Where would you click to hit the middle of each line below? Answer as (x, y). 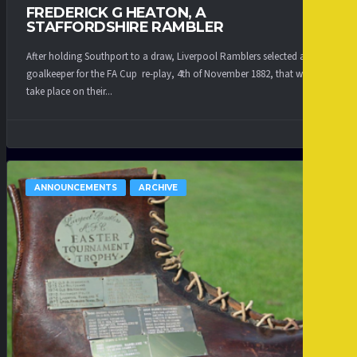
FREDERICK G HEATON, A (116, 13)
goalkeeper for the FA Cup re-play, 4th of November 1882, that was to (175, 74)
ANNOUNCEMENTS (76, 187)
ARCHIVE (158, 187)
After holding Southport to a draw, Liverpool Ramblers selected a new (176, 56)
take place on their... (69, 91)
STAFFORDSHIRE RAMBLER (125, 27)
